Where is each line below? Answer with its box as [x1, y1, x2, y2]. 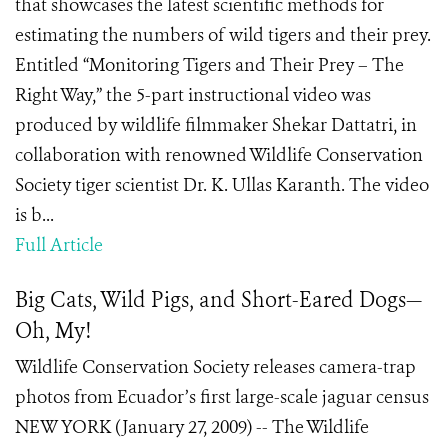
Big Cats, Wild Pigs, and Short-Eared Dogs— [15, 286, 422, 314]
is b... [15, 203, 54, 227]
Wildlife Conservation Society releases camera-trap [15, 355, 416, 379]
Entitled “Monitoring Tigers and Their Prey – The [15, 53, 404, 77]
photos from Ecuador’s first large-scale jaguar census [15, 385, 429, 409]
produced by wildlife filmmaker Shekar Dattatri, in [15, 113, 417, 137]
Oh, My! [15, 317, 91, 345]
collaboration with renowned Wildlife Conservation [15, 143, 423, 167]
